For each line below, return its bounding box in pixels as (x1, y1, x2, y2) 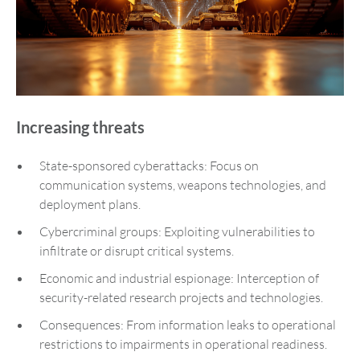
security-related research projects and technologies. (39, 288, 323, 305)
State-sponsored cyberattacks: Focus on (39, 157, 259, 174)
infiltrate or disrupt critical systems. (39, 242, 234, 259)
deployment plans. (39, 195, 141, 212)
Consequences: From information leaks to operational (39, 316, 336, 333)
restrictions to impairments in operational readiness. (39, 335, 327, 352)
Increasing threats (16, 117, 145, 137)
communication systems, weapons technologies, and (39, 176, 326, 193)
